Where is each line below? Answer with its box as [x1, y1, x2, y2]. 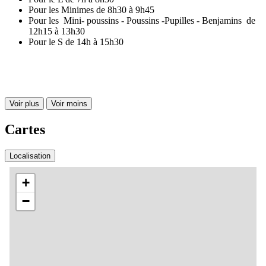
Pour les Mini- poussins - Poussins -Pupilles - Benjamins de [28, 15, 255, 26]
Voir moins [51, 99, 87, 108]
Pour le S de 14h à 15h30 [28, 36, 123, 47]
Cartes [5, 121, 45, 137]
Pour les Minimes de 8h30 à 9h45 [28, 4, 154, 15]
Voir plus [9, 99, 39, 108]
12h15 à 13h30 [28, 26, 92, 36]
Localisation [9, 151, 50, 160]
